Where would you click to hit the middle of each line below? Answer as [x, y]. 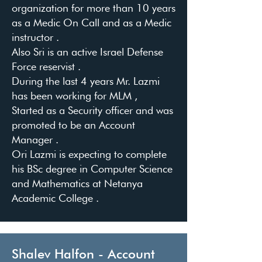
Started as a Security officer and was [92, 110]
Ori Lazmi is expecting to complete [89, 154]
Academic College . [58, 198]
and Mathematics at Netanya [77, 183]
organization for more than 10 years [94, 8]
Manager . [35, 139]
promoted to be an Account [73, 125]
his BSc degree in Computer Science [92, 169]
